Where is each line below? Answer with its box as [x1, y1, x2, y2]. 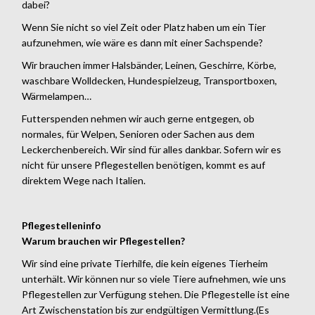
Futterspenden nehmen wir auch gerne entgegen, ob [22, 112, 255, 124]
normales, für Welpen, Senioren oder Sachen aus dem [22, 127, 255, 140]
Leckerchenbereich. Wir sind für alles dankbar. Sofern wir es [22, 143, 281, 155]
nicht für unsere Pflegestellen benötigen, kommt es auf [22, 158, 265, 171]
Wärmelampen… [22, 89, 91, 102]
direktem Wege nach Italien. [22, 174, 146, 186]
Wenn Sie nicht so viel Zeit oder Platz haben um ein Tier [22, 20, 266, 33]
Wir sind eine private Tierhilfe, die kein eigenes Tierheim [22, 257, 268, 269]
